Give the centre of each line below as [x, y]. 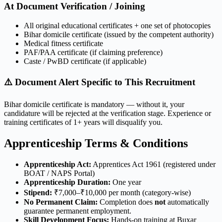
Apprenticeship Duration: [67, 182]
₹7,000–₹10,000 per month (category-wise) [121, 193]
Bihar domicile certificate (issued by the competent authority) [119, 34]
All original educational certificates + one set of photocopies [117, 25]
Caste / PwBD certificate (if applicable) [85, 61]
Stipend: [38, 193]
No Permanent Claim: [61, 202]
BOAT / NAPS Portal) [59, 173]
